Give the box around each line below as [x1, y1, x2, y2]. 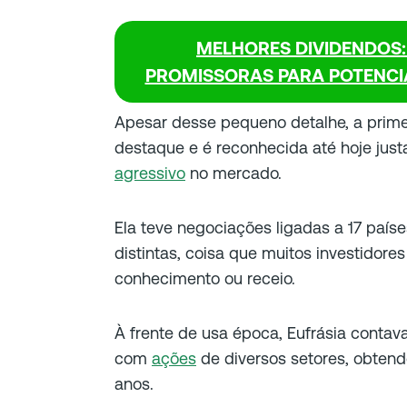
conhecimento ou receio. [114, 269, 295, 288]
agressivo [114, 164, 185, 183]
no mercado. [185, 164, 282, 183]
